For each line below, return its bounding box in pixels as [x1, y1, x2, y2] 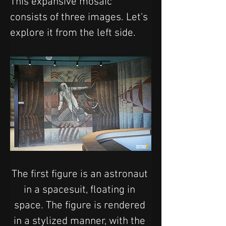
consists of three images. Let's [10, 11, 150, 24]
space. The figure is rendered [14, 199, 148, 212]
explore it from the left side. [10, 26, 136, 39]
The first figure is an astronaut [11, 167, 150, 181]
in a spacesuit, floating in [24, 183, 138, 196]
